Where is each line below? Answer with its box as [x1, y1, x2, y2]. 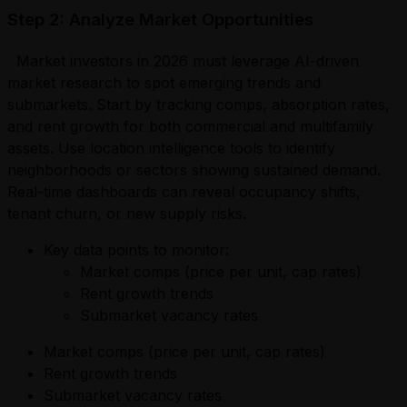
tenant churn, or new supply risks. [7, 203, 246, 223]
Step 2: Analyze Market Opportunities [7, 8, 313, 30]
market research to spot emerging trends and [7, 73, 321, 92]
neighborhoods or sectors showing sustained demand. [7, 160, 381, 179]
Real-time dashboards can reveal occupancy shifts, [7, 182, 361, 201]
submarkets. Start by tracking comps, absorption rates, [7, 94, 390, 114]
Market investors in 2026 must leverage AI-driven [7, 51, 359, 70]
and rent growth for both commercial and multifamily [7, 116, 373, 135]
